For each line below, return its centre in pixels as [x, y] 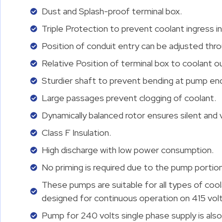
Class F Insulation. [76, 133]
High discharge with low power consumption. [127, 150]
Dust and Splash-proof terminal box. [111, 11]
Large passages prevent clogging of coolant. [129, 98]
